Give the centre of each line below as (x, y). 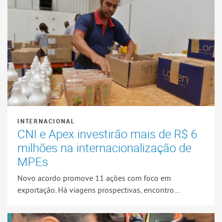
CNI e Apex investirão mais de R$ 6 (107, 134)
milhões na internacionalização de (104, 147)
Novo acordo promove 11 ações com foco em (94, 178)
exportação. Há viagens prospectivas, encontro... (98, 190)
